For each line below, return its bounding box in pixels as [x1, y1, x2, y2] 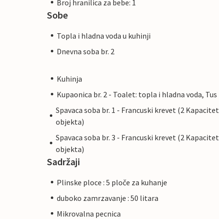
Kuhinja [57, 73, 82, 84]
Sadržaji [47, 155, 80, 168]
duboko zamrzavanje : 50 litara [57, 193, 158, 203]
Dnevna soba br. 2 [57, 46, 114, 56]
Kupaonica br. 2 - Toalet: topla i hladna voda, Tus [57, 89, 217, 99]
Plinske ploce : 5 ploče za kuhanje [57, 177, 167, 187]
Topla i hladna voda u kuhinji [57, 30, 151, 41]
